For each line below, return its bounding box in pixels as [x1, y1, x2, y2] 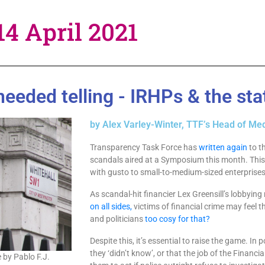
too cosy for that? [145, 214, 211, 224]
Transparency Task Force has [90, 143, 199, 152]
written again [199, 143, 248, 152]
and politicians [90, 214, 146, 224]
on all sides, [90, 202, 134, 211]
